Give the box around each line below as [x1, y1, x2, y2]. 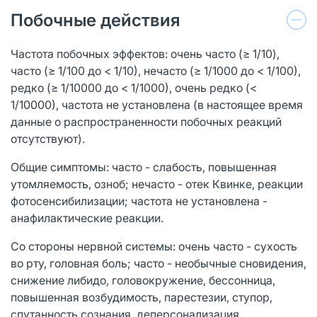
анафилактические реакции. [11, 210, 163, 225]
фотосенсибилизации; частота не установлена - [11, 193, 267, 208]
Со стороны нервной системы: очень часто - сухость [11, 238, 297, 253]
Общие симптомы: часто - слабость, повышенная [11, 159, 277, 174]
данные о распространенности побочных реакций [11, 114, 282, 129]
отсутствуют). [11, 131, 85, 146]
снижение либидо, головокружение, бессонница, [11, 272, 275, 287]
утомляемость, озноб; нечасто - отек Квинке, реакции [11, 176, 303, 191]
